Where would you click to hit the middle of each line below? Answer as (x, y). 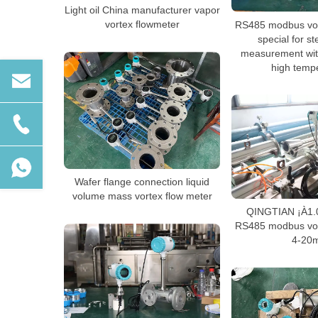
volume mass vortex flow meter (142, 196)
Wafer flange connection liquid (142, 182)
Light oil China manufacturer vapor (142, 10)
